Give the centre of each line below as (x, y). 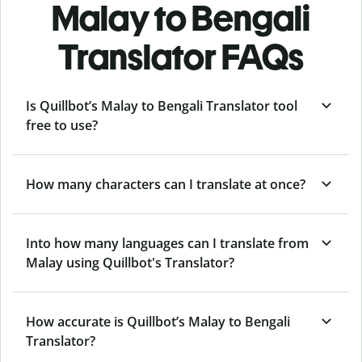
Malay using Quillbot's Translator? (130, 262)
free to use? (62, 125)
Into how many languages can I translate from (167, 243)
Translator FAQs (181, 57)
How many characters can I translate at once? (166, 184)
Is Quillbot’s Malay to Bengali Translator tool (162, 105)
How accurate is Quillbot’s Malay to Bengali (158, 321)
